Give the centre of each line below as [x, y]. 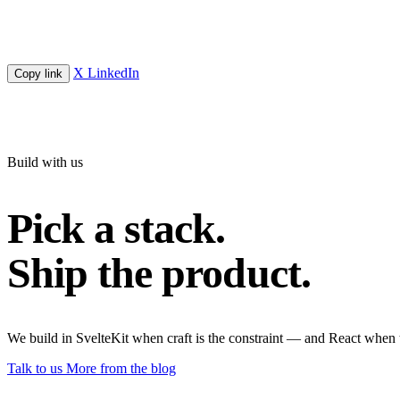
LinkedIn [113, 72]
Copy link [38, 73]
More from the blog [121, 369]
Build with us [45, 162]
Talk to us [35, 369]
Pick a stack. [117, 228]
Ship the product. [159, 272]
